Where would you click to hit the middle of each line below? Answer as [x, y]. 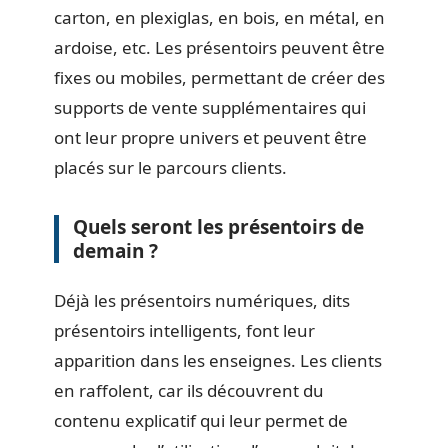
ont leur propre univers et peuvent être [210, 137]
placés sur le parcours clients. [170, 167]
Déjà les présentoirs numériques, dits [202, 300]
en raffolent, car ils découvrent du [189, 390]
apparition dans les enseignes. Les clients [218, 360]
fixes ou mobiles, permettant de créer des [219, 77]
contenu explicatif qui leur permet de [201, 420]
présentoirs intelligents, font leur [184, 330]
